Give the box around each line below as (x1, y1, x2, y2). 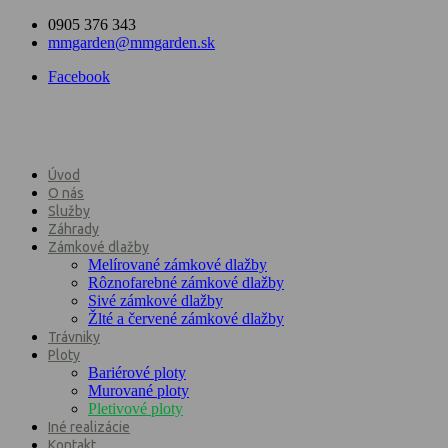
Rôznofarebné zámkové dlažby (88, 274, 284, 292)
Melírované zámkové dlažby (88, 256, 267, 274)
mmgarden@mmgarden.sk (48, 34, 215, 51)
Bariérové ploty (88, 364, 186, 382)
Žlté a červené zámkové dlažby (88, 310, 284, 328)
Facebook (48, 68, 110, 85)
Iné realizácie (48, 419, 130, 436)
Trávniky (48, 329, 100, 346)
